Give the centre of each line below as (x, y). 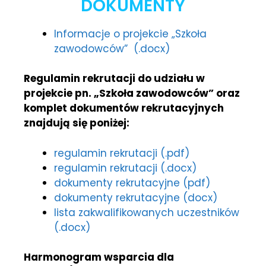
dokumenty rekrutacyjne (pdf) (132, 183)
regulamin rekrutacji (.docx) (125, 168)
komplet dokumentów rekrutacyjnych (124, 108)
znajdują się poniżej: (77, 123)
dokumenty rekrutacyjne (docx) (136, 197)
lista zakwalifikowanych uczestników (147, 212)
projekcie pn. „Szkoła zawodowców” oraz (132, 94)
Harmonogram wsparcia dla (99, 257)
